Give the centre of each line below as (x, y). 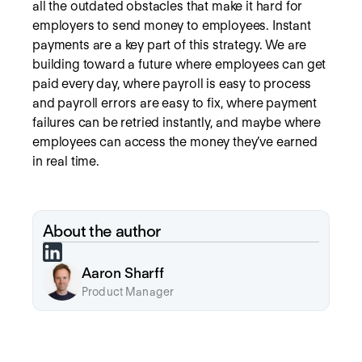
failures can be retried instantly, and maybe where (177, 122)
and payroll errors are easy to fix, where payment (175, 103)
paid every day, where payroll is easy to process (172, 83)
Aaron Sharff (123, 273)
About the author (102, 231)
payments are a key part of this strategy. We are (170, 44)
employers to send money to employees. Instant (172, 25)
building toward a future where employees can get (179, 64)
